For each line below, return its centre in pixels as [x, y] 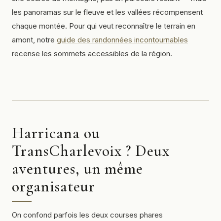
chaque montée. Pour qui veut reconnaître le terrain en [104, 26]
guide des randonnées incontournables [122, 40]
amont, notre [34, 40]
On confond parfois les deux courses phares [87, 215]
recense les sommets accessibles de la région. [92, 54]
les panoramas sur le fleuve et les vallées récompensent [107, 12]
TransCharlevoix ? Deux [91, 151]
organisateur [54, 186]
